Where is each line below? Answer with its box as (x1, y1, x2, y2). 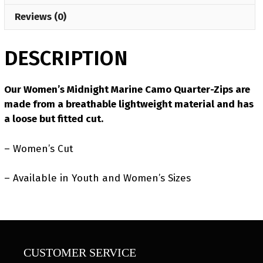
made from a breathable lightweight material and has (4, 98, 254, 110)
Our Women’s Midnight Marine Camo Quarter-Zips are (4, 83, 250, 96)
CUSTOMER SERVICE (23, 246, 136, 259)
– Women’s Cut (4, 142, 73, 155)
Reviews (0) (15, 11, 66, 23)
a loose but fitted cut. (4, 113, 103, 125)
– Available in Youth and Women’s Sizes (4, 172, 191, 184)
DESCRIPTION (4, 46, 128, 70)
